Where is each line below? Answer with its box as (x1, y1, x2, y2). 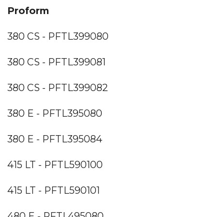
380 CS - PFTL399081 (7, 56, 106, 68)
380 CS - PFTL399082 (7, 81, 108, 93)
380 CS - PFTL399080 (7, 30, 108, 42)
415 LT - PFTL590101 (7, 184, 100, 196)
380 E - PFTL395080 (7, 107, 102, 119)
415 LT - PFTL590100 (7, 158, 103, 170)
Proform (7, 4, 49, 16)
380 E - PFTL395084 (7, 133, 102, 145)
